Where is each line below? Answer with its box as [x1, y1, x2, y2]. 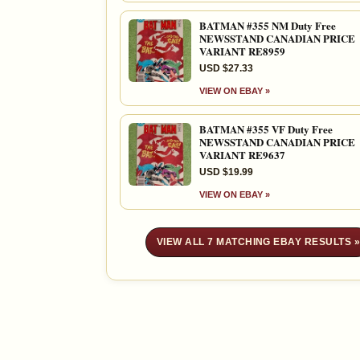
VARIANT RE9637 [199, 146, 285, 162]
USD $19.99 [199, 166, 253, 178]
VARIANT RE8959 [199, 43, 285, 59]
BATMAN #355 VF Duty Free [199, 121, 333, 137]
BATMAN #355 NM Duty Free [199, 17, 336, 33]
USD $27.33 [199, 62, 253, 74]
